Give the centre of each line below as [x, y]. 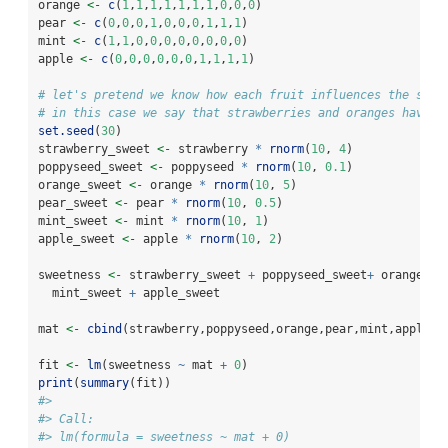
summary [104, 383]
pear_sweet [76, 203]
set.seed [66, 131]
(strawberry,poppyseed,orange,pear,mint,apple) [279, 329]
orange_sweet [83, 185]
